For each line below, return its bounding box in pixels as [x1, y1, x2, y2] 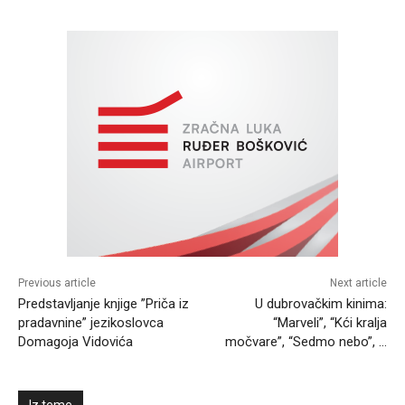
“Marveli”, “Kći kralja [272, 315, 387, 332]
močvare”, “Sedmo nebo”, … [224, 334, 387, 351]
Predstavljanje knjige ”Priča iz [18, 296, 189, 313]
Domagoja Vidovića [18, 334, 133, 351]
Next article [329, 277, 387, 290]
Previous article [18, 277, 96, 290]
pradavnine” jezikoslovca [18, 315, 164, 332]
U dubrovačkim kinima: [254, 296, 387, 313]
